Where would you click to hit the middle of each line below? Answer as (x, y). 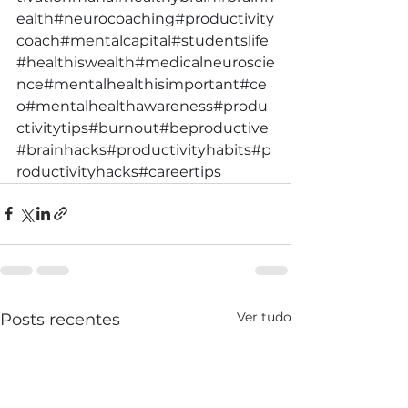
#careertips (180, 171)
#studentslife (220, 40)
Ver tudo (264, 316)
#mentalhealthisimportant (142, 84)
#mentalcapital (116, 40)
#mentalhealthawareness (119, 106)
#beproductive (214, 127)
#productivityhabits (179, 149)
